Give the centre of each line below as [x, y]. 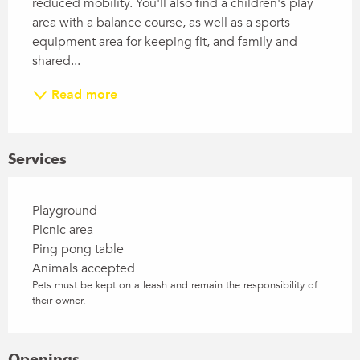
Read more [84, 94]
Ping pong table [78, 249]
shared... [56, 61]
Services [37, 158]
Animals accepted [84, 268]
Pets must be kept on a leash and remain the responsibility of [175, 285]
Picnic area [63, 229]
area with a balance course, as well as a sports [161, 22]
